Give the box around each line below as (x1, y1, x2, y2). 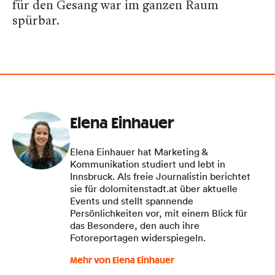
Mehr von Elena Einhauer (70, 256, 174, 265)
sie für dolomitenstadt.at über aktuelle (70, 182, 238, 195)
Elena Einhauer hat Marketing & (70, 145, 207, 158)
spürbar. (12, 11, 60, 28)
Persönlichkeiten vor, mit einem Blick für (70, 206, 247, 219)
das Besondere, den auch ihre (70, 219, 199, 231)
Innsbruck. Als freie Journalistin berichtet (70, 169, 250, 182)
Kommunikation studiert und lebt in (70, 157, 225, 170)
